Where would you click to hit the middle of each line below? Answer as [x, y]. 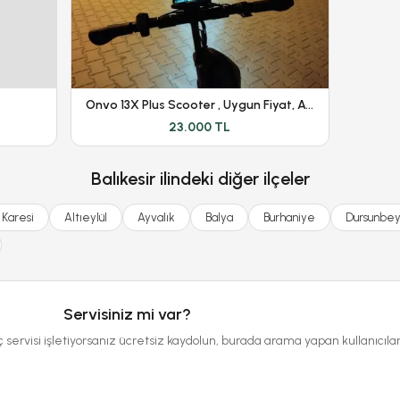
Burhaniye [289, 217]
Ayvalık [156, 217]
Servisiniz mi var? [127, 314]
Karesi [18, 217]
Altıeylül [86, 217]
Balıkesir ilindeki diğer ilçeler [200, 178]
